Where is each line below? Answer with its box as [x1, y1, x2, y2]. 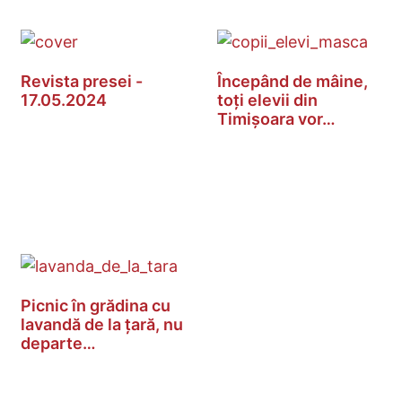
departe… [21, 334, 96, 354]
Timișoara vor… [217, 109, 336, 129]
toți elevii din [217, 91, 318, 110]
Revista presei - [21, 72, 143, 92]
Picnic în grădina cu [21, 296, 170, 316]
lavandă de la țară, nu [21, 315, 183, 335]
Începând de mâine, [217, 72, 368, 92]
